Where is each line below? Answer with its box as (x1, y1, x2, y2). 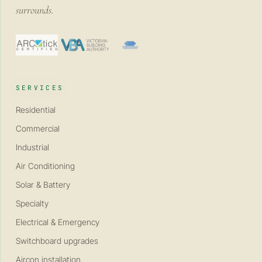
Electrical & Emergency (15, 217, 99, 227)
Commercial (15, 123, 60, 133)
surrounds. (15, 4, 54, 16)
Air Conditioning (15, 161, 75, 171)
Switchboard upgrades (15, 236, 98, 246)
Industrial (15, 142, 49, 152)
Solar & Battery (15, 180, 70, 189)
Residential (15, 105, 56, 115)
